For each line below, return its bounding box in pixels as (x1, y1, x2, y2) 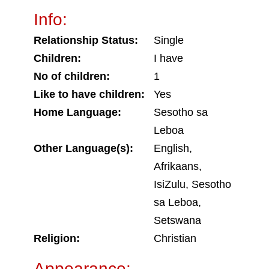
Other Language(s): (34, 142, 133, 154)
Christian (154, 232, 196, 244)
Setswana (154, 214, 201, 226)
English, (154, 142, 192, 154)
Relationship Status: (34, 34, 138, 46)
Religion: (34, 232, 80, 244)
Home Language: (34, 106, 121, 118)
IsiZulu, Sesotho (154, 178, 231, 190)
